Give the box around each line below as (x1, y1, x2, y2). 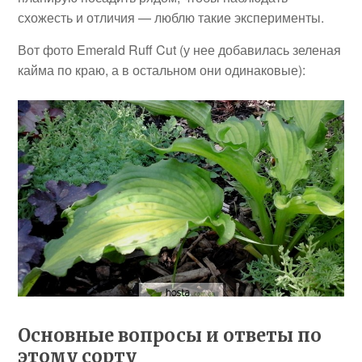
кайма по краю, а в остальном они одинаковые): (18, 61, 306, 80)
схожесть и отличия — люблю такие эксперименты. (18, 8, 325, 27)
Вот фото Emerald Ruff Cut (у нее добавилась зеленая (18, 40, 342, 60)
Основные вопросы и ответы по (18, 323, 322, 347)
